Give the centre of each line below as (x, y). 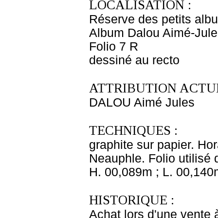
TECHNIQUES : (133, 130)
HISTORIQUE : (132, 200)
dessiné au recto (134, 60)
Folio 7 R (114, 46)
